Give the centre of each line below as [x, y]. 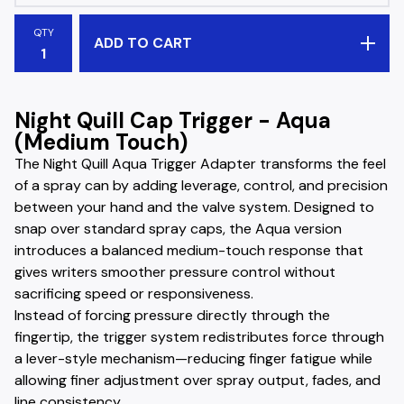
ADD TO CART [143, 43]
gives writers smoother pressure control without [175, 272]
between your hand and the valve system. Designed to [194, 207]
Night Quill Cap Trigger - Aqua [173, 120]
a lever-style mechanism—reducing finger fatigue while [193, 358]
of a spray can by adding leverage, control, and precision [201, 185]
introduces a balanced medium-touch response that [189, 250]
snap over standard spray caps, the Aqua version [178, 229]
